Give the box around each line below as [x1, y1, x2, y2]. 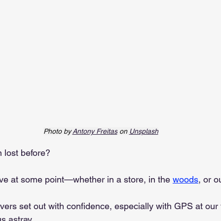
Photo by [43, 127, 73, 135]
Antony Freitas [72, 127, 117, 135]
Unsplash [129, 127, 158, 135]
